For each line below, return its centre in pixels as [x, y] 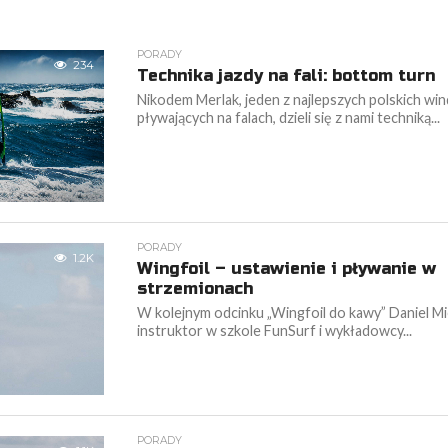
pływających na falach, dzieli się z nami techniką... [289, 118]
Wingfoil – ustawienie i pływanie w [287, 269]
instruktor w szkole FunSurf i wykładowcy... [275, 331]
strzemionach [198, 289]
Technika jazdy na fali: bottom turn [286, 76]
